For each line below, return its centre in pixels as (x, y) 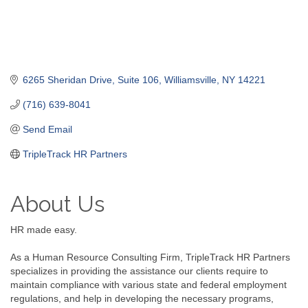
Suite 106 (138, 80)
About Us (57, 204)
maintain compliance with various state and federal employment (148, 285)
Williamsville (190, 80)
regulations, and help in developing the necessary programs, (142, 299)
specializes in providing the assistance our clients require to (139, 271)
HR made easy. (44, 230)
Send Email (47, 130)
